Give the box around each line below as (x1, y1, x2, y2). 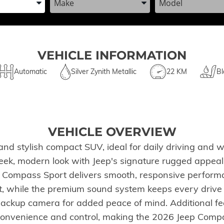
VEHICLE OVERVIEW (47, 124, 176, 139)
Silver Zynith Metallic (71, 67, 136, 76)
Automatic (13, 67, 47, 76)
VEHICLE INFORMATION (37, 47, 186, 62)
